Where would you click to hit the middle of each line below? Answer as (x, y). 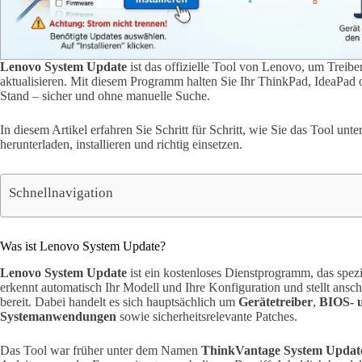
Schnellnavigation (61, 192)
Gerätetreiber (276, 301)
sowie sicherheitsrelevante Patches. (207, 316)
